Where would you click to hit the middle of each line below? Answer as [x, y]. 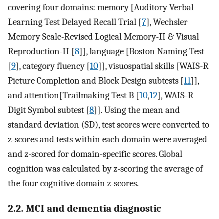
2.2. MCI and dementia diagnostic [84, 208]
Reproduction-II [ [41, 51]
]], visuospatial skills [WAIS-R [153, 66]
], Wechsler [167, 22]
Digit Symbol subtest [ [49, 110]
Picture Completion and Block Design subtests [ [96, 80]
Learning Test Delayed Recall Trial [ [75, 22]
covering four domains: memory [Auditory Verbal [101, 7]
